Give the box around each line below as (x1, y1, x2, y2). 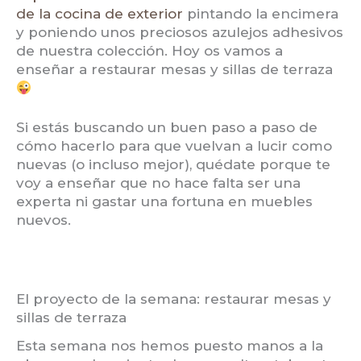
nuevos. (16, 211, 71, 228)
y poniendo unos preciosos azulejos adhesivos (16, 24, 343, 41)
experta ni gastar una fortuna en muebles (16, 193, 313, 210)
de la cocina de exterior (16, 6, 187, 23)
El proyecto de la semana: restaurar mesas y (16, 291, 331, 308)
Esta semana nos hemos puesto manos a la (16, 338, 323, 355)
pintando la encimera (187, 6, 338, 23)
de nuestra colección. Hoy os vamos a (16, 43, 283, 60)
